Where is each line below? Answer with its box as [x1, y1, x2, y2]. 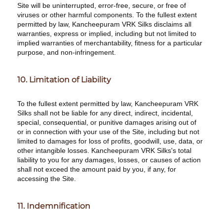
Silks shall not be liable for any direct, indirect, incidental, [17, 109, 193, 117]
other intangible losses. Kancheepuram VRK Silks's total [17, 147, 191, 154]
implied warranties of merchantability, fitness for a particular [17, 39, 202, 47]
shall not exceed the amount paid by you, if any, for [17, 165, 176, 173]
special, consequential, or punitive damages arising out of [17, 118, 196, 126]
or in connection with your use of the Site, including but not [17, 128, 199, 136]
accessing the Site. [17, 175, 76, 183]
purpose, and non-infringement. [17, 48, 116, 56]
